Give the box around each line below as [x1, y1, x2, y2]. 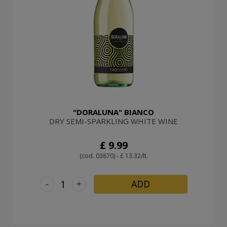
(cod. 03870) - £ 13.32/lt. [79, 151, 148, 160]
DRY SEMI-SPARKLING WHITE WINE [49, 116, 178, 126]
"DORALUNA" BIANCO [73, 106, 154, 117]
